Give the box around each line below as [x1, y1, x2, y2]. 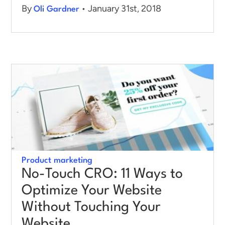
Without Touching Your [22, 200, 161, 215]
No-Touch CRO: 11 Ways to [22, 167, 183, 182]
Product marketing [22, 156, 92, 165]
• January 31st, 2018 [79, 3, 161, 15]
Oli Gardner [34, 5, 79, 14]
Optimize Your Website [22, 184, 162, 198]
